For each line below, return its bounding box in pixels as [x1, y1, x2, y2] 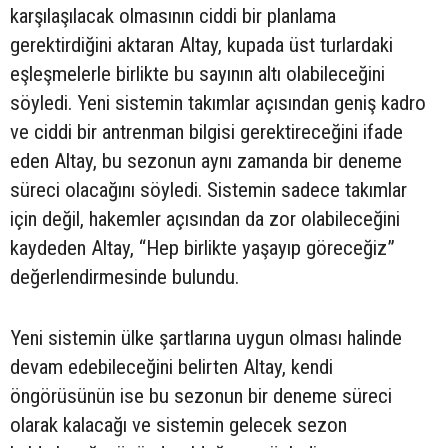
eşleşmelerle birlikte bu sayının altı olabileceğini [10, 61, 385, 86]
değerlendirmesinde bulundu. [10, 264, 239, 289]
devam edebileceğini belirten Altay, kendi [10, 354, 333, 379]
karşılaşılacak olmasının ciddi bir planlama [10, 3, 336, 28]
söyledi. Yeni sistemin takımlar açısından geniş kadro [10, 90, 426, 115]
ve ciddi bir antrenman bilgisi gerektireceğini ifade [10, 119, 403, 144]
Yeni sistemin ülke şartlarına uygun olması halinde [10, 325, 402, 350]
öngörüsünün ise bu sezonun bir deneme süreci [10, 383, 392, 408]
